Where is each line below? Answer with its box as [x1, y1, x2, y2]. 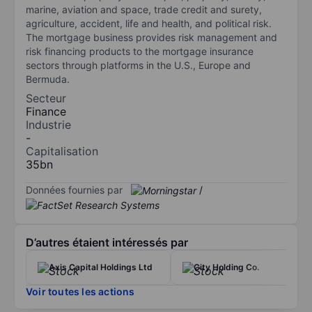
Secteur [26, 91, 66, 105]
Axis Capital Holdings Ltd [49, 262, 153, 273]
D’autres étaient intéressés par [26, 235, 188, 250]
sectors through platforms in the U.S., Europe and [26, 58, 251, 71]
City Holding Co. [194, 262, 259, 273]
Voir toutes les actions [26, 286, 135, 298]
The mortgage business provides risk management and [26, 31, 277, 43]
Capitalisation [26, 143, 98, 158]
